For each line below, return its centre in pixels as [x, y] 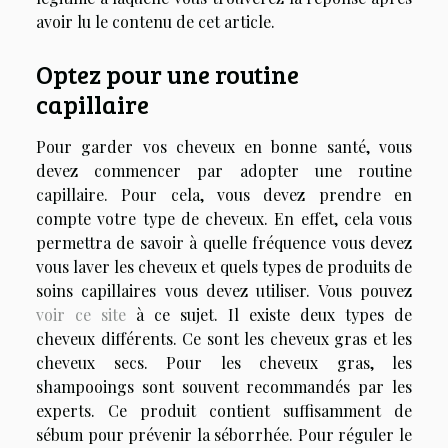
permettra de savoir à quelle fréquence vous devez [224, 242]
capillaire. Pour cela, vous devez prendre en [224, 194]
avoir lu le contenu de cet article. [155, 21]
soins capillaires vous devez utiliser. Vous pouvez [224, 290]
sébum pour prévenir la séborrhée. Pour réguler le [224, 434]
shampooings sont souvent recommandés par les [224, 386]
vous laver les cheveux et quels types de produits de [224, 266]
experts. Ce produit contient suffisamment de [224, 410]
